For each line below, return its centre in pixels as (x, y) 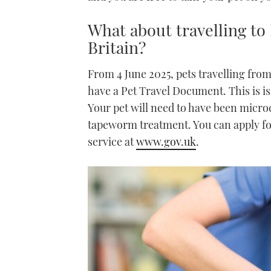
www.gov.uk (166, 142)
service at (112, 142)
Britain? (117, 47)
